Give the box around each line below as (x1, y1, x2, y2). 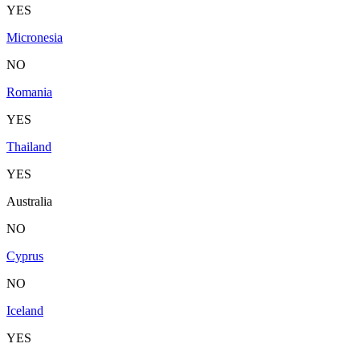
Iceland (6, 303, 43, 317)
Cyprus (6, 248, 43, 263)
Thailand (6, 139, 51, 153)
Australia (6, 194, 52, 208)
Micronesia (6, 30, 63, 44)
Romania (6, 84, 52, 99)
